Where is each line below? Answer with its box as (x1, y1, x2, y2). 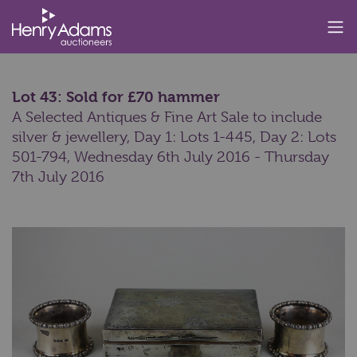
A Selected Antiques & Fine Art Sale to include (12, 108, 322, 126)
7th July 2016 (12, 168, 104, 186)
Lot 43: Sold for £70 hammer (12, 88, 220, 106)
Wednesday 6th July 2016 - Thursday (74, 148, 329, 166)
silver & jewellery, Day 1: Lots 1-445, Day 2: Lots (12, 128, 336, 146)
